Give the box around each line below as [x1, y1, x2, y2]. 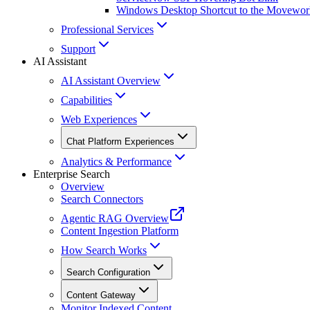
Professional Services [61, 24, 154, 36]
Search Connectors [61, 193, 143, 206]
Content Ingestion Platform [61, 225, 179, 237]
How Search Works [61, 244, 147, 257]
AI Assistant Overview [61, 75, 161, 87]
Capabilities [61, 94, 112, 107]
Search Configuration [66, 267, 150, 278]
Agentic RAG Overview [61, 212, 169, 225]
